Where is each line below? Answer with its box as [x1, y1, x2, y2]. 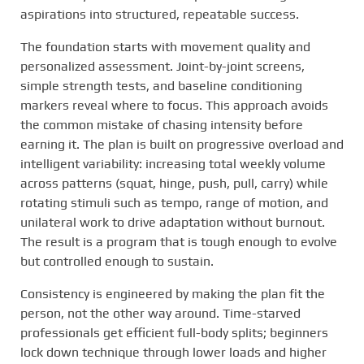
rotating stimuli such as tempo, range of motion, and [20, 194, 328, 210]
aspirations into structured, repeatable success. [20, 6, 299, 22]
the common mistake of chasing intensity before [20, 116, 303, 132]
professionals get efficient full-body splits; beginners [20, 324, 328, 340]
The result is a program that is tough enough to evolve [20, 233, 337, 249]
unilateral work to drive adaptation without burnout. [20, 214, 325, 230]
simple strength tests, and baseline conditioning [20, 77, 302, 93]
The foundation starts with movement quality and [20, 38, 310, 54]
